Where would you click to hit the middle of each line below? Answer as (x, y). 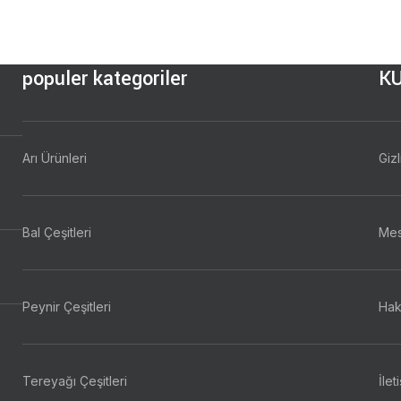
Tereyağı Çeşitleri (75, 381)
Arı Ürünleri (55, 158)
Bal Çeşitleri (57, 232)
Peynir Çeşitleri (67, 307)
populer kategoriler (105, 79)
